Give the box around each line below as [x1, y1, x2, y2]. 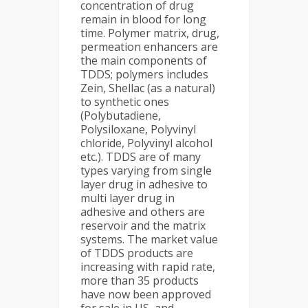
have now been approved [80, 287, 211, 302]
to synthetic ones [80, 94, 169, 109]
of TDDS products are [80, 245, 193, 261]
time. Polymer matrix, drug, [80, 25, 219, 41]
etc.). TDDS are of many [80, 149, 201, 164]
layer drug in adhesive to [80, 177, 208, 192]
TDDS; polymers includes [80, 67, 208, 82]
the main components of [80, 53, 207, 68]
